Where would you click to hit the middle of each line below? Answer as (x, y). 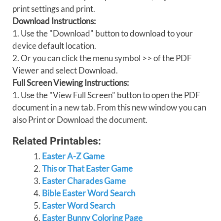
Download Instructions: (54, 21)
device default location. (54, 46)
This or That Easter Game (87, 168)
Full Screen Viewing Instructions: (71, 83)
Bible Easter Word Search (88, 193)
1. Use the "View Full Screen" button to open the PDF (106, 95)
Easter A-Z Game (73, 156)
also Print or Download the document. (80, 120)
